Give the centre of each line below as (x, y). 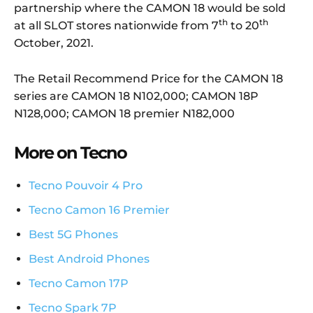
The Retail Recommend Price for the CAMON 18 (148, 79)
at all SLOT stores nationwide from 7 (116, 26)
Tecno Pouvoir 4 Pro (86, 186)
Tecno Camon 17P (79, 284)
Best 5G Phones (73, 235)
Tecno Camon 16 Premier (99, 210)
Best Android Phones (89, 259)
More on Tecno (70, 153)
